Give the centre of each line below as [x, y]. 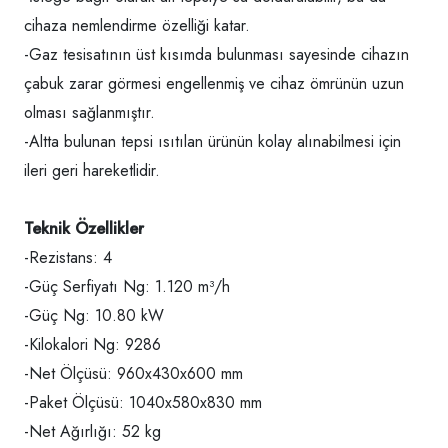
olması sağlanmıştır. [89, 113]
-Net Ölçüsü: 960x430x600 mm [133, 374]
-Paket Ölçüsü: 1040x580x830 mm [143, 403]
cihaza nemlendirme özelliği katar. [137, 26]
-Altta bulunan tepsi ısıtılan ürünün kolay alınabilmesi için [212, 142]
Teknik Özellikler [84, 229]
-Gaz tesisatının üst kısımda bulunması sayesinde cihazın [216, 55]
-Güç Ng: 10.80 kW [94, 316]
